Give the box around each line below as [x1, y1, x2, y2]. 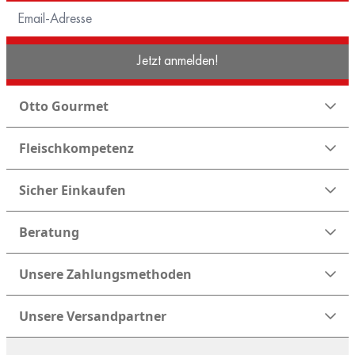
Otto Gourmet [19, 97, 109, 115]
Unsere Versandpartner [19, 307, 166, 325]
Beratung [19, 223, 79, 241]
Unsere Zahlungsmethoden [19, 265, 192, 283]
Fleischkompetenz [19, 139, 134, 157]
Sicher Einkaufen [19, 181, 126, 199]
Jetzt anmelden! [136, 51, 219, 70]
